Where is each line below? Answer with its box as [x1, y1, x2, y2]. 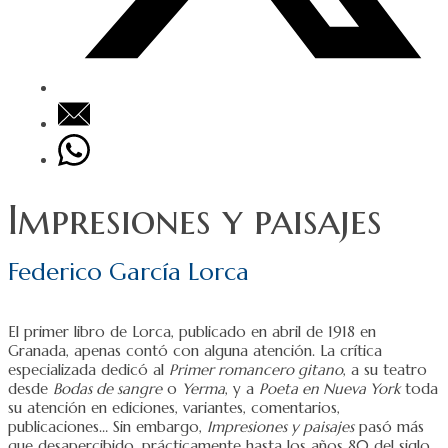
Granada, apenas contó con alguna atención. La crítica [8, 340, 382, 360]
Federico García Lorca [8, 257, 249, 288]
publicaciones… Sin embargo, [8, 416, 207, 436]
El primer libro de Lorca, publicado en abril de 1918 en [8, 321, 376, 341]
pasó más [354, 416, 424, 436]
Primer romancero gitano [169, 359, 343, 379]
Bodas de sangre [53, 378, 162, 398]
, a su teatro [343, 359, 427, 379]
